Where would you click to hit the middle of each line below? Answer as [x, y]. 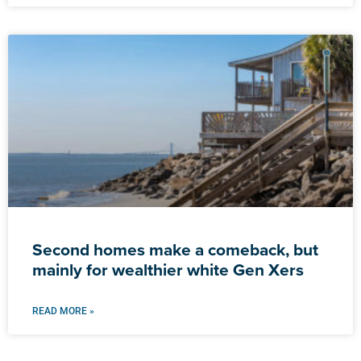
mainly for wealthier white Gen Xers [168, 269]
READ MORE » [63, 311]
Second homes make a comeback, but [175, 249]
